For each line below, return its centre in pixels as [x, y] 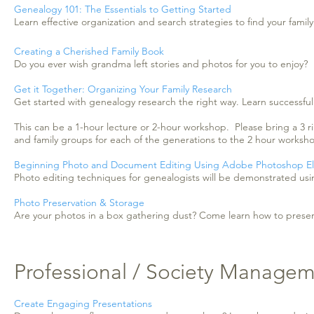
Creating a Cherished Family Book [89, 51]
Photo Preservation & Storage [79, 203]
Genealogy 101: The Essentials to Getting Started [123, 9]
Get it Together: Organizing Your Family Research [123, 89]
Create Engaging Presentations [83, 303]
